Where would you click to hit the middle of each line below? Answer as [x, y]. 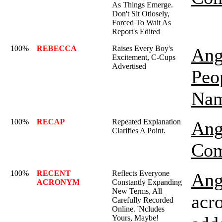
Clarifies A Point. [139, 131]
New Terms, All [137, 191]
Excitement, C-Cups [144, 57]
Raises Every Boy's [142, 48]
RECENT [54, 173]
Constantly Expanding [147, 182]
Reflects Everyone [141, 173]
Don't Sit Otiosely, [141, 14]
